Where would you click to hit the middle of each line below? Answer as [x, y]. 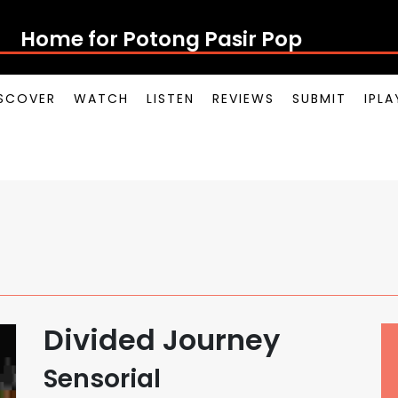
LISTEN [171, 99]
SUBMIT [319, 99]
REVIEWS [243, 99]
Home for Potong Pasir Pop [161, 39]
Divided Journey [162, 340]
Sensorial [102, 379]
